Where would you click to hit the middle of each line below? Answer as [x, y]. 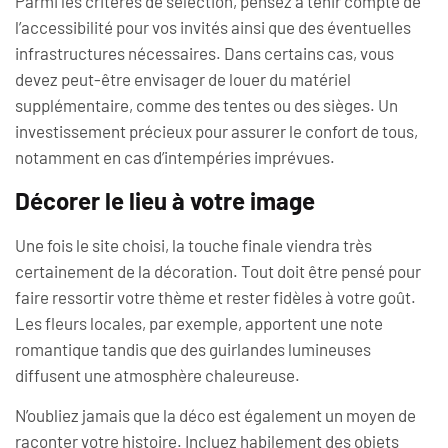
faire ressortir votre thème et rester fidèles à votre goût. [215, 296]
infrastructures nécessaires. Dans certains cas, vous [204, 53]
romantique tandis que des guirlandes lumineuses [193, 348]
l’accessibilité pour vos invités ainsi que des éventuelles [213, 27]
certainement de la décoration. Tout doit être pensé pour [218, 270]
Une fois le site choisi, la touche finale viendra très [193, 244]
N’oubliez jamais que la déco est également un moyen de [215, 415]
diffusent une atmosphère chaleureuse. [157, 374]
